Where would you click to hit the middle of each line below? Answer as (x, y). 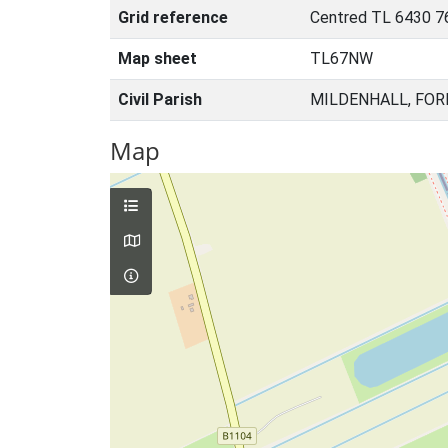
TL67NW (341, 58)
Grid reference (173, 17)
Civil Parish (160, 99)
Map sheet (157, 58)
